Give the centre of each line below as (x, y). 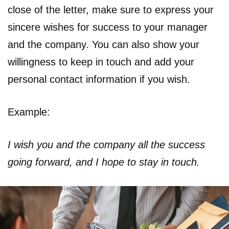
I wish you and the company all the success (106, 144)
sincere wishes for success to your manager (108, 27)
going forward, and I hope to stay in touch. (104, 162)
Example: (29, 112)
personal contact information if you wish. (99, 79)
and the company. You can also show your (104, 44)
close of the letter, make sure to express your (111, 9)
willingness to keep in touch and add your (101, 62)
